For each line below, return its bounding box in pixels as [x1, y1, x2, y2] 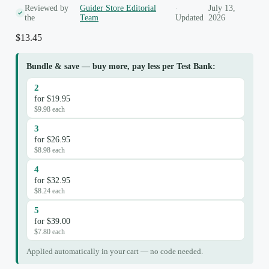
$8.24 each [34, 187, 65, 195]
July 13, [208, 3, 235, 13]
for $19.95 [34, 94, 70, 103]
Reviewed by [25, 3, 68, 13]
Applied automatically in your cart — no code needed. [26, 247, 203, 256]
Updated [175, 13, 204, 22]
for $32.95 [34, 175, 70, 185]
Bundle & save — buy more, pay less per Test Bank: [26, 61, 216, 71]
